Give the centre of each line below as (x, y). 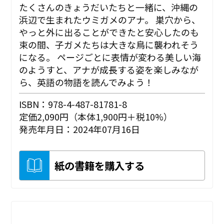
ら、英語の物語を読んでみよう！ (86, 82)
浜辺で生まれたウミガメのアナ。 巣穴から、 (110, 19)
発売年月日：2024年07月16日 (80, 129)
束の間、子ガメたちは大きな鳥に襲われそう (109, 44)
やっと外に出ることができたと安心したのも (109, 32)
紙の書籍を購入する (100, 165)
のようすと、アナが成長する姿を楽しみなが (109, 69)
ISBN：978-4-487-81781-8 (73, 104)
